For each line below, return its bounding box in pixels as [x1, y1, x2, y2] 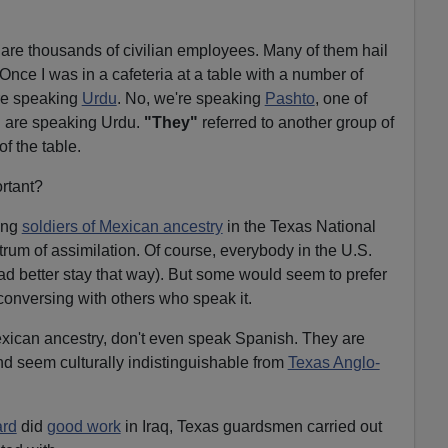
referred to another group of [197, 113, 394, 131]
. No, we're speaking [116, 89, 265, 107]
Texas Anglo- [287, 353, 380, 371]
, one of [314, 89, 367, 107]
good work [46, 417, 121, 435]
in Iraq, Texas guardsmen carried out [120, 417, 382, 435]
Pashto [264, 89, 315, 107]
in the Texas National [222, 217, 376, 235]
